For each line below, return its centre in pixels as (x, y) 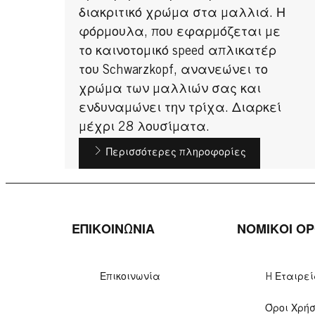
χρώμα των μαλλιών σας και (170, 90)
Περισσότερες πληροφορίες (176, 153)
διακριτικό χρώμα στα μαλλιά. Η (182, 14)
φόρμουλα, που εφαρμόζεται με (180, 33)
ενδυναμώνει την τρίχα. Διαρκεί (180, 109)
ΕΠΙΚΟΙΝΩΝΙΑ (114, 230)
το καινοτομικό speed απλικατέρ (178, 52)
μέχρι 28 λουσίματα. (146, 128)
